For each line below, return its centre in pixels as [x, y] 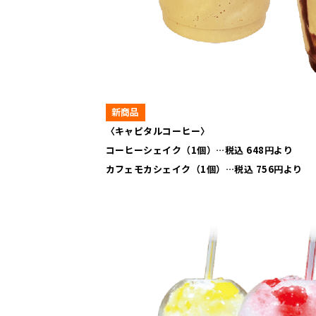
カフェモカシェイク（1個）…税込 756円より [204, 169]
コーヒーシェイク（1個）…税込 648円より [199, 150]
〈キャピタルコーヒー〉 [158, 131]
